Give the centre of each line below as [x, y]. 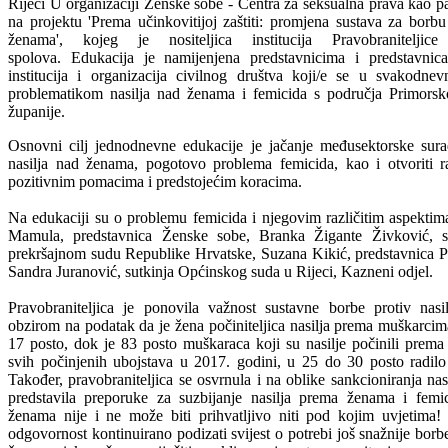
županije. [36, 111]
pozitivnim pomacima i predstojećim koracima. [155, 181]
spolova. [39, 57]
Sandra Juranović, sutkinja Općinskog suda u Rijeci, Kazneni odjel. [222, 271]
